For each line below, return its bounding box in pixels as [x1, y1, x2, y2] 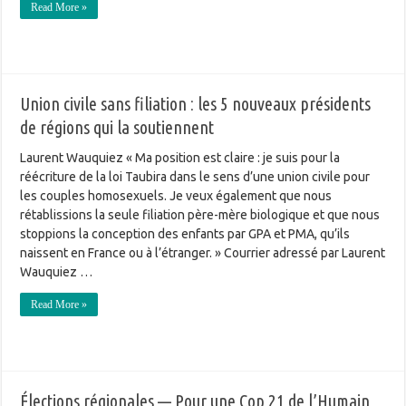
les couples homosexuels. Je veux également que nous [20, 188, 333, 204]
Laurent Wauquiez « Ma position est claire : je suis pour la [20, 150, 341, 166]
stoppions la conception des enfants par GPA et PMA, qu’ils [20, 227, 351, 242]
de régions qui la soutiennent [20, 117, 215, 139]
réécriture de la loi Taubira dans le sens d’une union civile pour [20, 169, 371, 185]
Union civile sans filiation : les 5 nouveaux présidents [20, 93, 372, 115]
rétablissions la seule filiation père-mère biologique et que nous [20, 208, 381, 223]
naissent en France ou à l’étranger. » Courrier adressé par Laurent [20, 246, 386, 261]
